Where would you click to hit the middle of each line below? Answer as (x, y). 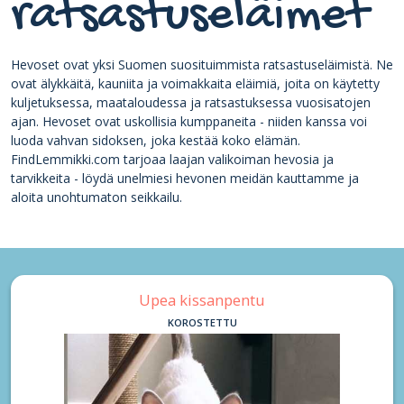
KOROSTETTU (202, 322)
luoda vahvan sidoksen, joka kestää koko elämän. (156, 140)
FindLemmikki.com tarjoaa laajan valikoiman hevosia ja (172, 159)
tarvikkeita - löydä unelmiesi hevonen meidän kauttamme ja (185, 178)
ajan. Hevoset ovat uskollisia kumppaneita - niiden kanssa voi (189, 121)
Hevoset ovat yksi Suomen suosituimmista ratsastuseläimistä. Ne (202, 64)
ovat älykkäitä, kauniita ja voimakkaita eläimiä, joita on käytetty (195, 83)
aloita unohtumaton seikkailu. (96, 197)
